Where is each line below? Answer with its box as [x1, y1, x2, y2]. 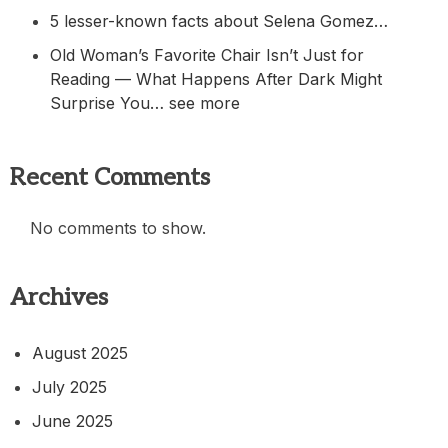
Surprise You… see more [50, 92, 240, 113]
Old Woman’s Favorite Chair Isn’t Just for [50, 44, 364, 65]
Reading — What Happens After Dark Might [50, 68, 382, 89]
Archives [10, 282, 108, 312]
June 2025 [32, 410, 113, 431]
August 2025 [32, 342, 128, 363]
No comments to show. [30, 217, 206, 238]
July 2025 [32, 376, 107, 397]
